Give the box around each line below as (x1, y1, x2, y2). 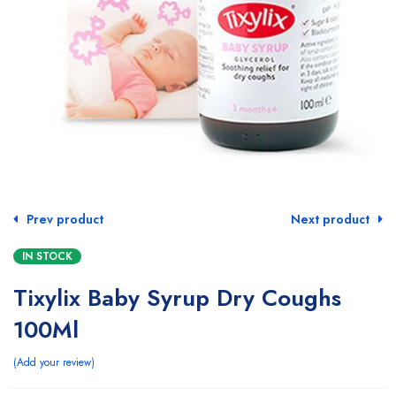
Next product (291, 209, 369, 228)
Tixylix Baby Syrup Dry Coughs (13, 280, 341, 315)
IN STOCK (22, 247, 72, 264)
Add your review (17, 354, 91, 370)
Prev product (27, 209, 103, 228)
